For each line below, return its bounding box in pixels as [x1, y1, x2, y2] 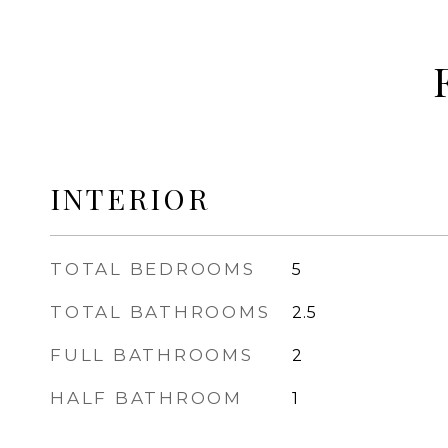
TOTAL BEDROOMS [50, 259, 256, 279]
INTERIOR [50, 179, 210, 217]
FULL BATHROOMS [50, 345, 254, 365]
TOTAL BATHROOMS [50, 302, 271, 322]
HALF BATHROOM [50, 388, 243, 408]
